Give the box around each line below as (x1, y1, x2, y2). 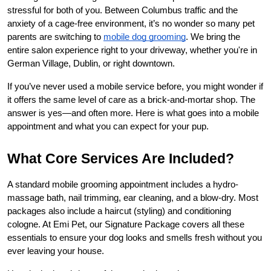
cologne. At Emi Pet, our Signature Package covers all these (7, 220, 244, 230)
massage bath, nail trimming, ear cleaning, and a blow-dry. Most (7, 193, 258, 203)
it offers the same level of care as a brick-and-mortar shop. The (7, 95, 255, 105)
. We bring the (186, 32, 240, 42)
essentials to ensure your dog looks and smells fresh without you (7, 233, 262, 243)
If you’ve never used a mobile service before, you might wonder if (7, 82, 263, 92)
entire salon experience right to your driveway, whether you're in (7, 45, 257, 56)
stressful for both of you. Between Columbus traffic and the (7, 5, 238, 16)
